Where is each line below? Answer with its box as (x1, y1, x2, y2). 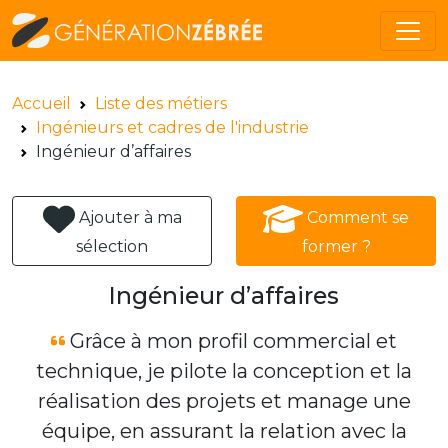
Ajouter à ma (78, 208, 182, 228)
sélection (76, 237, 148, 257)
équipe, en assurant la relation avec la (41, 419, 407, 444)
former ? (301, 237, 371, 257)
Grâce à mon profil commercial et (64, 329, 397, 354)
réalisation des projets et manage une (37, 389, 411, 414)
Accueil (12, 94, 71, 114)
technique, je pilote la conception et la (36, 359, 412, 384)
